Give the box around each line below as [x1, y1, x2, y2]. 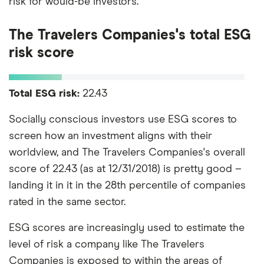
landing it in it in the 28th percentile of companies [9, 180, 246, 191]
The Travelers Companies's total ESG [9, 28, 251, 42]
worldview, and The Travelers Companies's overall [9, 147, 245, 158]
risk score [9, 45, 74, 60]
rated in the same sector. [9, 196, 126, 207]
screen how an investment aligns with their [9, 130, 212, 141]
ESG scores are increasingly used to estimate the [9, 222, 245, 233]
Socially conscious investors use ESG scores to [9, 114, 237, 125]
